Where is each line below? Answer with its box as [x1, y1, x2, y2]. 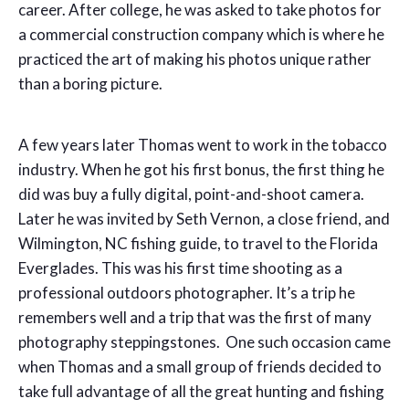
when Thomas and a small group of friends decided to [18, 356, 382, 376]
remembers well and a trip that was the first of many [18, 307, 372, 327]
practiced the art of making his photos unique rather [18, 48, 372, 68]
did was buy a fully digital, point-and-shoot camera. [18, 184, 364, 204]
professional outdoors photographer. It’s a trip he [18, 282, 355, 302]
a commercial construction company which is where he [18, 24, 384, 44]
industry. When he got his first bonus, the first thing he [18, 159, 384, 179]
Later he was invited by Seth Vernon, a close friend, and [18, 208, 390, 228]
